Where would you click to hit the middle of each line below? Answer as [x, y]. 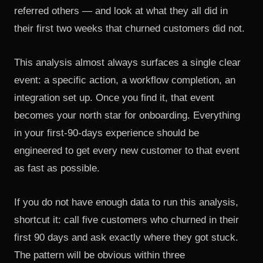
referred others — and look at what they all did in [121, 11]
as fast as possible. [57, 168]
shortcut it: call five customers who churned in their [127, 220]
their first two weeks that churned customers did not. [129, 28]
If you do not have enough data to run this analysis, [126, 202]
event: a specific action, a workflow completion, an [125, 80]
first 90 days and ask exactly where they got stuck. [126, 237]
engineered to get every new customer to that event [127, 151]
